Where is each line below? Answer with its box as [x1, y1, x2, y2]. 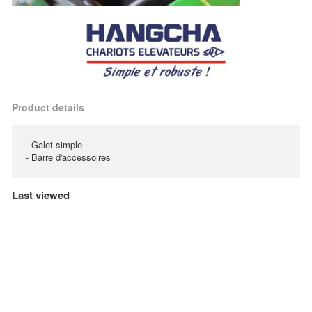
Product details [12, 100, 84, 114]
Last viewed [12, 187, 70, 203]
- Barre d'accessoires [26, 150, 111, 164]
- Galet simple [26, 138, 82, 151]
